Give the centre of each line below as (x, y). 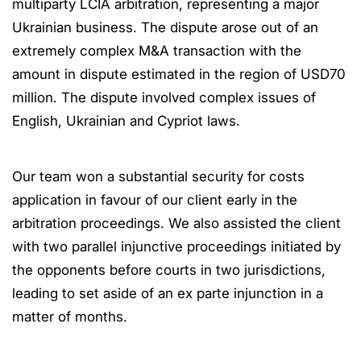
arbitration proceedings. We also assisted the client (176, 223)
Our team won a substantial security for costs (158, 176)
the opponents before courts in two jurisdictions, (169, 270)
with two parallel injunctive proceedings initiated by (176, 247)
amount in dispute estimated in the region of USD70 (179, 74)
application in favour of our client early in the (155, 200)
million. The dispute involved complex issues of (164, 98)
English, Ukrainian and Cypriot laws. (126, 121)
